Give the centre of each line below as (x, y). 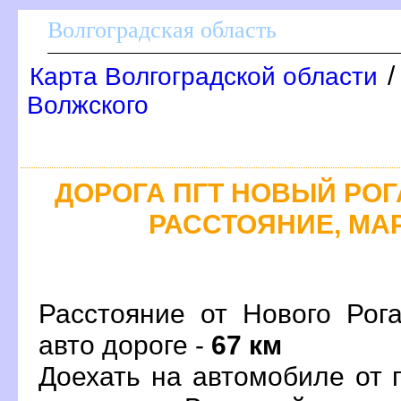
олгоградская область (162, 30)
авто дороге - (125, 344)
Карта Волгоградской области (204, 77)
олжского (88, 105)
